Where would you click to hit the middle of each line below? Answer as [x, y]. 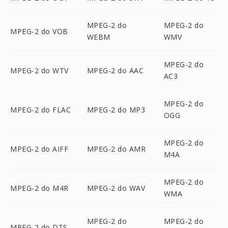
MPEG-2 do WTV [39, 70]
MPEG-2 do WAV [116, 188]
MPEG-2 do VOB [39, 31]
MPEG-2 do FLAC [40, 109]
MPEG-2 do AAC [115, 70]
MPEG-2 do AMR [116, 149]
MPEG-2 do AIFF [39, 149]
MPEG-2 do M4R [39, 188]
